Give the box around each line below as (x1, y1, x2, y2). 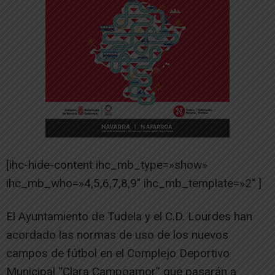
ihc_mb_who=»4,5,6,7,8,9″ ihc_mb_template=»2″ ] (6, 176, 261, 190)
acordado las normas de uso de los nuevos (6, 227, 228, 242)
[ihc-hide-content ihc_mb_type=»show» (6, 157, 207, 172)
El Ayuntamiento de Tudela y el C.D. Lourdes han (6, 209, 252, 223)
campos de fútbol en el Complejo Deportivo (6, 246, 230, 260)
